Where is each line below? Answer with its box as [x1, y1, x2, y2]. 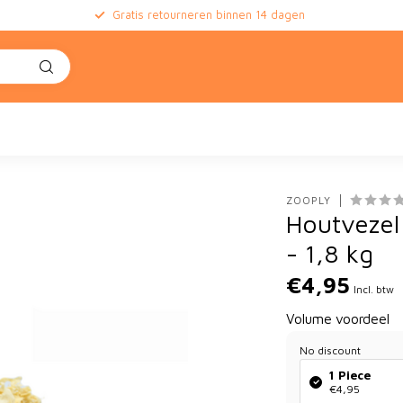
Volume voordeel [286, 310, 390, 327]
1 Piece [329, 368, 372, 382]
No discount [300, 345, 362, 356]
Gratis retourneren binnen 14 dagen [112, 8, 305, 22]
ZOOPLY [286, 194, 332, 206]
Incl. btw [354, 283, 395, 295]
